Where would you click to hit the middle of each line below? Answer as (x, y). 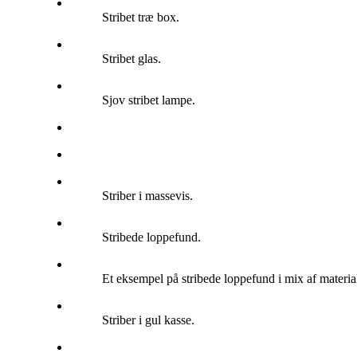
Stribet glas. (131, 58)
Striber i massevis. (147, 195)
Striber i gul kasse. (148, 320)
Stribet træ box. (141, 17)
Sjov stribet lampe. (149, 100)
